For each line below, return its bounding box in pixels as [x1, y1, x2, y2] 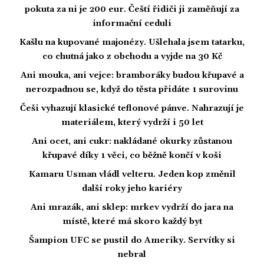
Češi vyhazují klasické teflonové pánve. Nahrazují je [20, 103, 244, 114]
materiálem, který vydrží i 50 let [61, 117, 203, 128]
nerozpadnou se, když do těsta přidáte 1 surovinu [26, 84, 238, 95]
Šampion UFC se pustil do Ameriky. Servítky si [29, 235, 235, 246]
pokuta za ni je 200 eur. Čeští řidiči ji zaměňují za [25, 4, 239, 15]
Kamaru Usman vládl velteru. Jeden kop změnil [28, 169, 236, 180]
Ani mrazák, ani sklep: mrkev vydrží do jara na [31, 202, 233, 213]
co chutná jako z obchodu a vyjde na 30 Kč [42, 51, 222, 62]
